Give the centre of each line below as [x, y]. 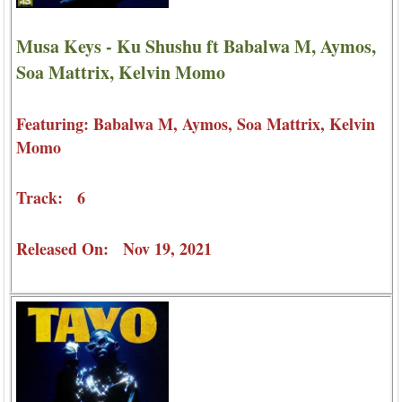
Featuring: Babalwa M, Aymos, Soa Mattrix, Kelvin [196, 124]
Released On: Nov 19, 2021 [114, 248]
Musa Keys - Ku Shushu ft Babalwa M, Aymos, [196, 47]
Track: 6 [51, 198]
